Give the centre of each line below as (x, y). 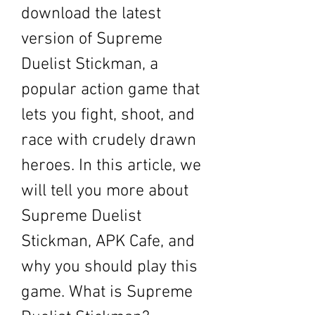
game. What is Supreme (107, 292)
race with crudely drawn (109, 141)
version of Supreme (92, 39)
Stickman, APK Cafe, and (108, 242)
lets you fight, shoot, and (108, 115)
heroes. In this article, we (111, 166)
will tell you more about (105, 191)
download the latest (91, 14)
